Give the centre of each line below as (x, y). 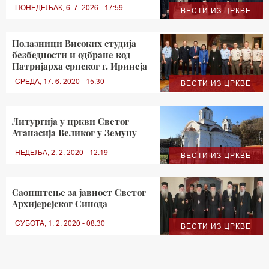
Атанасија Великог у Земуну (74, 133)
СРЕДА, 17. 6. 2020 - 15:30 (60, 82)
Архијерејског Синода (60, 203)
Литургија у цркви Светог (71, 122)
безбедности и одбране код (71, 55)
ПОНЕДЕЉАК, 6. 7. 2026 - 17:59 (69, 8)
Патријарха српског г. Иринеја (80, 66)
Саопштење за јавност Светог (79, 192)
